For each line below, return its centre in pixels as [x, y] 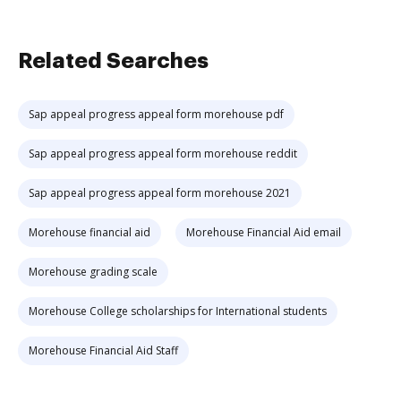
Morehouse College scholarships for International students [178, 311]
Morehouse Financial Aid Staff [103, 350]
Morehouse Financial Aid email [264, 232]
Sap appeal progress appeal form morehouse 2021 [160, 193]
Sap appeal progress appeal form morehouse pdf [156, 114]
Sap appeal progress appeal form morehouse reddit [163, 154]
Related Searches [113, 61]
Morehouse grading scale [93, 272]
